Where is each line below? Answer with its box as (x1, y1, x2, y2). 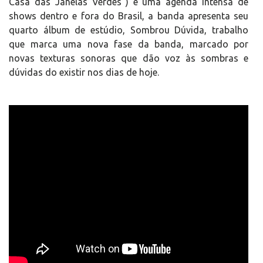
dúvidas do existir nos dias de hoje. (9, 67, 159, 77)
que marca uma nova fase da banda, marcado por (9, 39, 248, 49)
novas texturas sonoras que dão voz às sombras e (9, 53, 248, 63)
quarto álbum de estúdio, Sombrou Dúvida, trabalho (9, 25, 248, 35)
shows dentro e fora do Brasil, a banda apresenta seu (9, 11, 248, 21)
